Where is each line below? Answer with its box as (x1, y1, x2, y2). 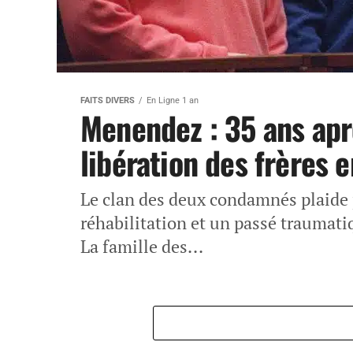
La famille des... (80, 235, 203, 258)
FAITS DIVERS (80, 95, 135, 106)
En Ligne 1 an (147, 95, 199, 106)
